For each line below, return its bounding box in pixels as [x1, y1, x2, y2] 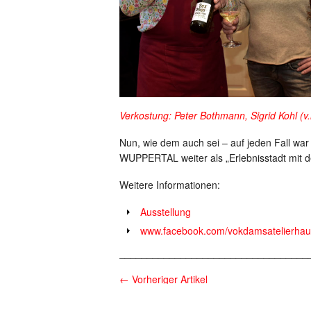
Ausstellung [140, 204, 191, 219]
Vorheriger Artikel [129, 271, 208, 286]
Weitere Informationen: [119, 177, 220, 192]
